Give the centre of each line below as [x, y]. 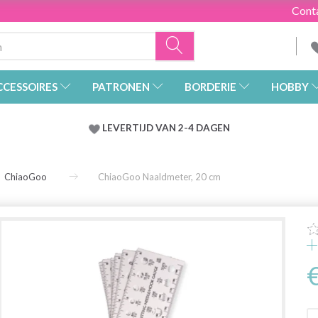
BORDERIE [210, 87]
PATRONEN [121, 87]
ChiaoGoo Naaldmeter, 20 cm [159, 177]
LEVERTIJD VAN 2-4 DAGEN [166, 128]
